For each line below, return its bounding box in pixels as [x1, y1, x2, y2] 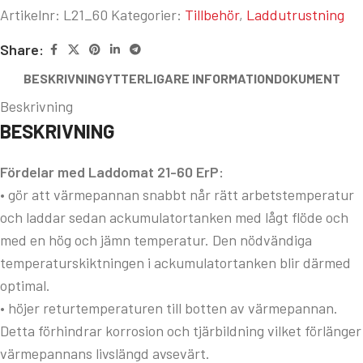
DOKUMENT [273, 70, 340, 86]
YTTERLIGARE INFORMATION [104, 70, 274, 86]
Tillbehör [185, 6, 239, 24]
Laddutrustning [246, 6, 344, 24]
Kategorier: [111, 6, 181, 24]
